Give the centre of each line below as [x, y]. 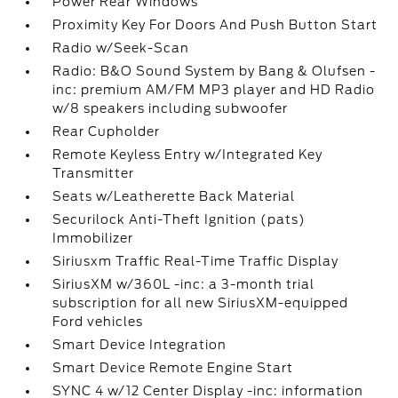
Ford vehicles [98, 322]
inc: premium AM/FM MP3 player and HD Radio [214, 90]
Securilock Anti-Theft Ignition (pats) [179, 219]
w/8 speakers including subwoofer [171, 108]
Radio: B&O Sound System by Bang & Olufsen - [215, 71]
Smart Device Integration [140, 345]
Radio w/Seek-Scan [121, 48]
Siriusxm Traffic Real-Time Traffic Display [196, 261]
